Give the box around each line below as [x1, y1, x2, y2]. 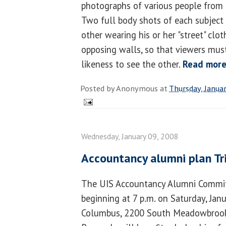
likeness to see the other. [81, 58, 183, 70]
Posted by [80, 82, 116, 94]
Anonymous [116, 82, 158, 94]
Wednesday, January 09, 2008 [81, 131, 179, 141]
